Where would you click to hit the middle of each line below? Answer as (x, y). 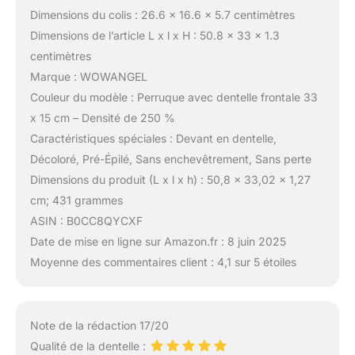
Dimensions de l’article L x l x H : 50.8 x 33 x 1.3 (155, 36)
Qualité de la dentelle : (89, 346)
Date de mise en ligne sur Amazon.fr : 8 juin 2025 (158, 242)
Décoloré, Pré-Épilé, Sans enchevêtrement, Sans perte (170, 159)
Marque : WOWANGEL (88, 77)
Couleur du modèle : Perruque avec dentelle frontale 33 (174, 97)
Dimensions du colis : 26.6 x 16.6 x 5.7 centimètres (162, 15)
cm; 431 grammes (76, 200)
